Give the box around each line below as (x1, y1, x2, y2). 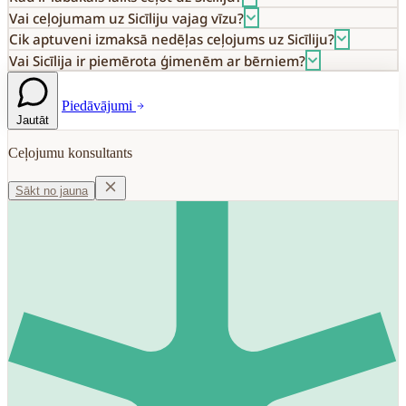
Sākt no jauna (15, 184, 88, 198)
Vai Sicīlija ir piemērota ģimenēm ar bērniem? (8, 51, 305, 70)
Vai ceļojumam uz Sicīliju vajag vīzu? (8, 8, 244, 27)
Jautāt (16, 113, 49, 128)
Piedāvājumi (62, 98, 136, 114)
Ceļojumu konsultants (8, 145, 132, 161)
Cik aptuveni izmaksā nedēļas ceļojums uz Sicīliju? (8, 30, 334, 49)
